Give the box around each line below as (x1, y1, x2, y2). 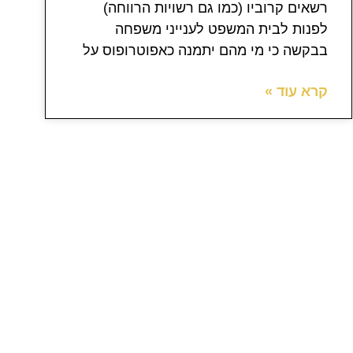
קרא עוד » (265, 84, 328, 100)
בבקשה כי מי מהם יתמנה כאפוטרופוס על (83, 43, 328, 59)
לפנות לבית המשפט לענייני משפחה (115, 21, 328, 38)
